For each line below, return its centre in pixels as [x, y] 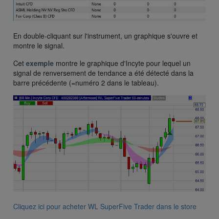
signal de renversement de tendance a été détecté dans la [103, 73]
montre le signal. [39, 46]
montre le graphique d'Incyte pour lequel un [123, 63]
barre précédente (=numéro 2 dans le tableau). [86, 83]
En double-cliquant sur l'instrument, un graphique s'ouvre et [105, 36]
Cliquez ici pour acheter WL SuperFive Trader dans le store [105, 207]
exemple [41, 63]
